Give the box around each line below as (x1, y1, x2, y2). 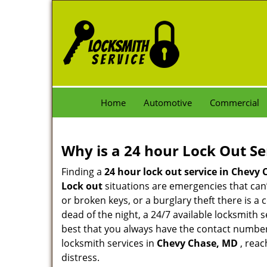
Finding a (61, 165, 104, 178)
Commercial (210, 97, 259, 108)
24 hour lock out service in (104, 165, 229, 178)
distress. (61, 251, 100, 264)
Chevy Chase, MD (157, 237, 238, 250)
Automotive (144, 97, 192, 108)
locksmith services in (61, 237, 157, 250)
